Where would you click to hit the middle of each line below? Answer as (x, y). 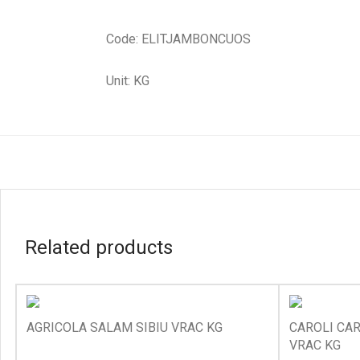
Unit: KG (128, 81)
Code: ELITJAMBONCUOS (178, 39)
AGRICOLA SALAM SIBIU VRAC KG (125, 327)
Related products (99, 247)
